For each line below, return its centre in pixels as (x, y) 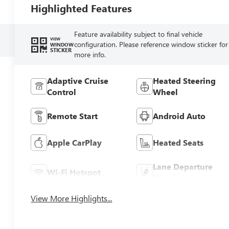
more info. (90, 54)
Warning (169, 177)
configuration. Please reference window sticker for (151, 44)
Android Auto (179, 116)
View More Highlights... (72, 198)
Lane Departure (182, 166)
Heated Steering (184, 80)
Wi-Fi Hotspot (74, 172)
